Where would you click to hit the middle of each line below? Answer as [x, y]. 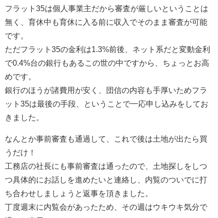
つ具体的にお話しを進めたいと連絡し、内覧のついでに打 [106, 180]
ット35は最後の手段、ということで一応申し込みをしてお [107, 104]
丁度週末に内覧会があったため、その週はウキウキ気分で [106, 207]
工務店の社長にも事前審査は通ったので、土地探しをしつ [106, 166]
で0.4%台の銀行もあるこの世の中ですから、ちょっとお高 [107, 63]
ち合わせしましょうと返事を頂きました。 [79, 194]
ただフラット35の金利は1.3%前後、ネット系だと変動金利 [108, 50]
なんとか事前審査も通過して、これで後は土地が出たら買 [106, 139]
